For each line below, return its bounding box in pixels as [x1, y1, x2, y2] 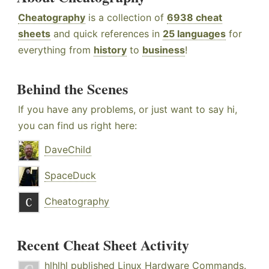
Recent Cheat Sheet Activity [17, 234, 189, 256]
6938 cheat [167, 11, 222, 24]
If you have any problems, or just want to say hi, [18, 103, 237, 116]
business [142, 44, 185, 56]
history [94, 44, 127, 56]
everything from [18, 44, 94, 56]
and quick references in [50, 28, 163, 40]
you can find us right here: [18, 119, 137, 132]
